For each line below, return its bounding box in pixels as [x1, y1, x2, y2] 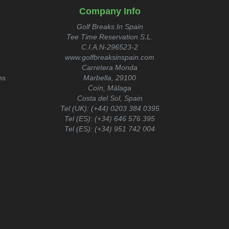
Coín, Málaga [88, 84, 132, 92]
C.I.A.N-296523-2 [81, 43, 139, 51]
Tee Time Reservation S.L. [66, 33, 153, 41]
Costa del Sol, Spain [77, 94, 143, 102]
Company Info [79, 6, 141, 16]
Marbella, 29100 [83, 74, 136, 82]
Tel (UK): [60, 104, 91, 112]
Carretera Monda [82, 63, 138, 72]
